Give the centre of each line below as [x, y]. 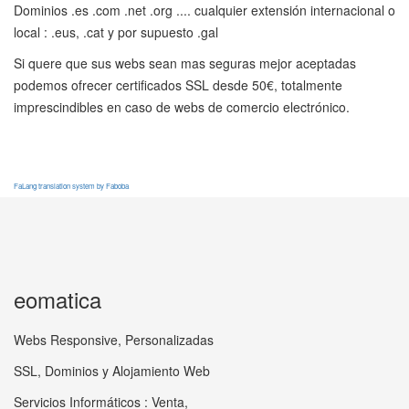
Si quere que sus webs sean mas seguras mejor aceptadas [185, 63]
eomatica [58, 299]
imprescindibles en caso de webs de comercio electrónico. [182, 107]
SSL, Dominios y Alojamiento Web [112, 371]
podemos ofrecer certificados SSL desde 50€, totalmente [178, 85]
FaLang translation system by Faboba [71, 186]
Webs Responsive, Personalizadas [114, 340]
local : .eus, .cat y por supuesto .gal [116, 32]
